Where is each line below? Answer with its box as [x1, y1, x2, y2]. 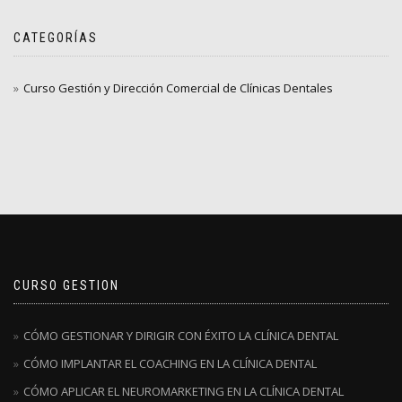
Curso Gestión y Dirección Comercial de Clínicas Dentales [23, 79, 333, 96]
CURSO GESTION [13, 278, 119, 293]
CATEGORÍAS [13, 30, 98, 45]
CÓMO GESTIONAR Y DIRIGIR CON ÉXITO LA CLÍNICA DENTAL [23, 328, 338, 344]
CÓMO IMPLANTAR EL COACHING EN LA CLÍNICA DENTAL [23, 355, 317, 371]
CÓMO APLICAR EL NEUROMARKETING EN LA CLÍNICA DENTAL [23, 383, 344, 399]
